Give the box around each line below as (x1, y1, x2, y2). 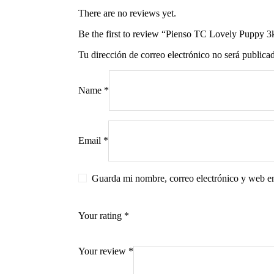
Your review (78, 245, 128, 256)
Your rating (78, 210, 124, 221)
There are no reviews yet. (78, 7, 176, 18)
